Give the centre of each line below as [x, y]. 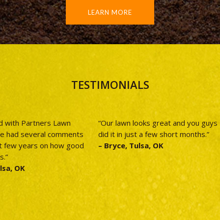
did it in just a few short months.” [153, 134]
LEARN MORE [110, 12]
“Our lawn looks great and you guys [158, 123]
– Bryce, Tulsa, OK [131, 145]
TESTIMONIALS [110, 85]
